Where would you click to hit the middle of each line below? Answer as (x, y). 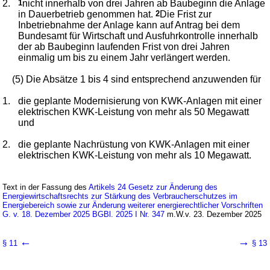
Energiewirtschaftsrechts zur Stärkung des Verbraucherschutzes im (120, 196)
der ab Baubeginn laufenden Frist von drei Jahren (124, 46)
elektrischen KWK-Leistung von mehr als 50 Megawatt (134, 111)
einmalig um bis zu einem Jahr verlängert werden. (124, 57)
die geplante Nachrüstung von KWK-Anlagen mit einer (134, 144)
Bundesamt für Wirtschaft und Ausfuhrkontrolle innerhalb (138, 36)
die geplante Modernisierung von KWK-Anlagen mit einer (140, 101)
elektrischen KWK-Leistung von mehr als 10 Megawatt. (135, 155)
